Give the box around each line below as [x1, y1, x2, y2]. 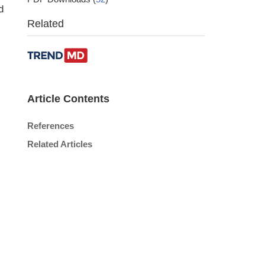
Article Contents [27, 93, 109, 105]
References [27, 121, 74, 131]
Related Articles [27, 139, 92, 149]
